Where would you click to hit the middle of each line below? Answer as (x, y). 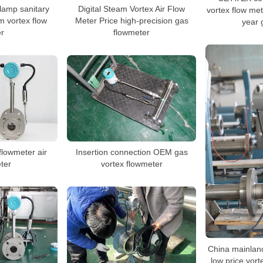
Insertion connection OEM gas (131, 152)
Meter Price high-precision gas (131, 21)
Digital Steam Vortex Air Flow (131, 9)
